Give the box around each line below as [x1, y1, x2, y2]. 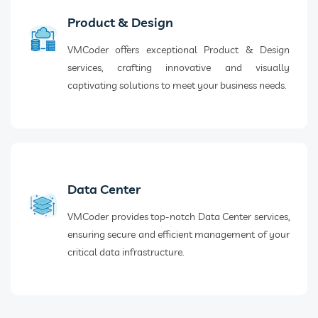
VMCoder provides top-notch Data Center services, [67, 210, 290, 224]
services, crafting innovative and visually [67, 61, 290, 75]
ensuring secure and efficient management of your [67, 228, 290, 241]
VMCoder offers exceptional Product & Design [67, 43, 290, 57]
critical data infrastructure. [67, 246, 184, 259]
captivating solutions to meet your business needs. [67, 79, 286, 92]
